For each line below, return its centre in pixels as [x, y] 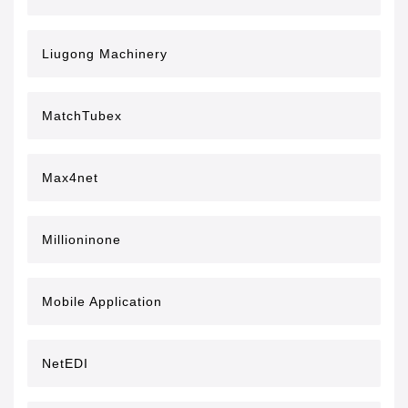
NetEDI [65, 363]
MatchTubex [82, 116]
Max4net [70, 178]
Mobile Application [102, 301]
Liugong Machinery [105, 54]
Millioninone [82, 240]
